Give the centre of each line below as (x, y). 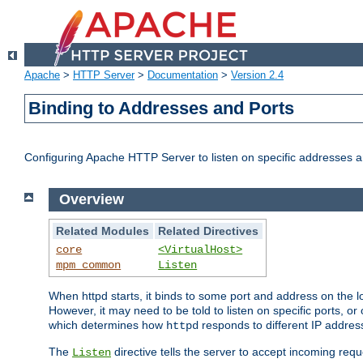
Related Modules (103, 231)
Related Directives (209, 231)
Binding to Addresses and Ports (162, 109)
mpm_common (89, 265)
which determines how (107, 325)
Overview (91, 200)
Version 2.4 (257, 75)
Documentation (183, 75)
